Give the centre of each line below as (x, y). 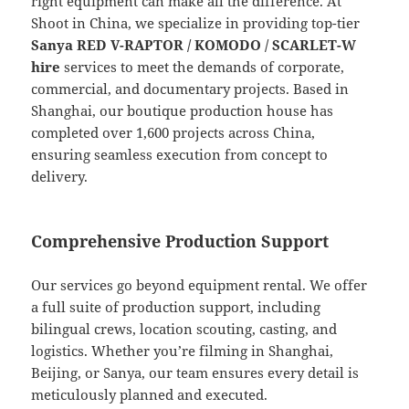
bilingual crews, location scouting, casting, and (184, 329)
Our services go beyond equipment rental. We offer (199, 285)
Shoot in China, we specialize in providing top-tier (196, 23)
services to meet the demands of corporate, (203, 67)
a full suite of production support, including (176, 307)
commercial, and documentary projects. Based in (190, 89)
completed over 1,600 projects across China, (173, 133)
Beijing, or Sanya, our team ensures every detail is (195, 373)
